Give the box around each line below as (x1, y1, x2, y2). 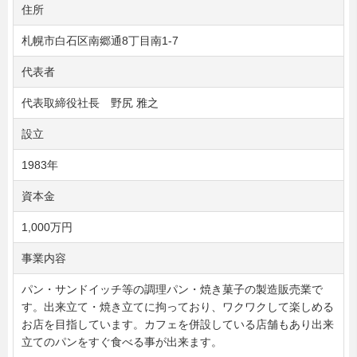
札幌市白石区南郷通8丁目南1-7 (22, 34, 178, 48)
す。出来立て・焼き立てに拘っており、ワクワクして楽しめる (22, 300, 334, 314)
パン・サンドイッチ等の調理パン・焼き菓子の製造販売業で (22, 283, 323, 296)
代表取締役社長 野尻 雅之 (22, 96, 159, 110)
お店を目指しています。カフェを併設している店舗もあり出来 (22, 318, 334, 331)
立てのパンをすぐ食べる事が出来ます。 (22, 335, 222, 349)
